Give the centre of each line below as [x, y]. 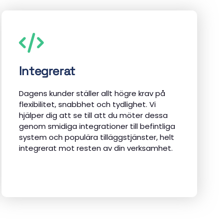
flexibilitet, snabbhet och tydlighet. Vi [87, 105]
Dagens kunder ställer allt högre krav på [92, 94]
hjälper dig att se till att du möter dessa [93, 115]
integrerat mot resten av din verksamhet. [96, 148]
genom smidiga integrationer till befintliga [97, 126]
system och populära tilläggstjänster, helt [96, 137]
